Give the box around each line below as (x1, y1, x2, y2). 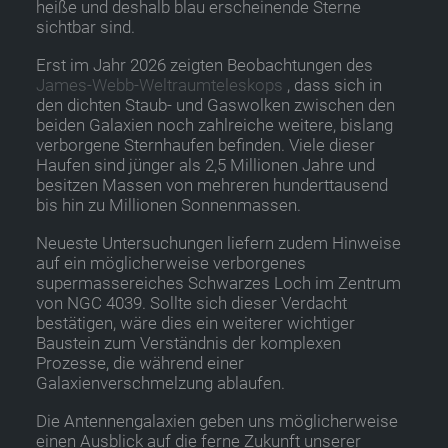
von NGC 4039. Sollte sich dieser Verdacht (36, 293, 347, 313)
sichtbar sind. (36, 17, 135, 37)
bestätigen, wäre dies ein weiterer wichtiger (36, 313, 355, 333)
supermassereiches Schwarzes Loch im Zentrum (36, 273, 401, 293)
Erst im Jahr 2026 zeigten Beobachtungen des (36, 55, 373, 75)
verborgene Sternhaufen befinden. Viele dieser (36, 135, 375, 155)
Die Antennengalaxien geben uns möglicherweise (36, 411, 398, 431)
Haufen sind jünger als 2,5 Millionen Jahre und (36, 155, 375, 175)
